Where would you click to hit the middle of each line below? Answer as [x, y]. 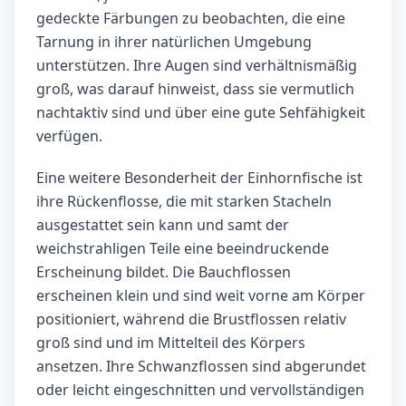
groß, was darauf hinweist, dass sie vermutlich [195, 89]
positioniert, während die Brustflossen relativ [191, 319]
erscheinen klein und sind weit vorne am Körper [201, 296]
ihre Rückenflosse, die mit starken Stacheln [184, 202]
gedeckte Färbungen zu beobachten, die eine [191, 19]
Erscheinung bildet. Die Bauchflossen [164, 272]
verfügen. [69, 136]
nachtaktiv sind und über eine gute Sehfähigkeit [201, 113]
